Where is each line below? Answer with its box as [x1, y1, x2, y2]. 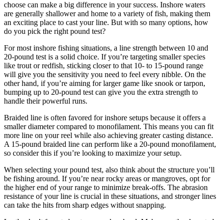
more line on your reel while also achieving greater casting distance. [4, 131, 213, 140]
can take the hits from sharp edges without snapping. [4, 201, 166, 210]
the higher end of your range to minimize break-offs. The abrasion [4, 183, 208, 192]
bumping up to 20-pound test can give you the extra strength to [4, 88, 198, 97]
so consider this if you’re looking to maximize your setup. [4, 149, 182, 158]
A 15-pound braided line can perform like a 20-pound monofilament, [4, 140, 216, 149]
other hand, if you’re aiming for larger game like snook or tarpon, [4, 79, 205, 88]
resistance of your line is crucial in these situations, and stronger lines [4, 192, 216, 201]
